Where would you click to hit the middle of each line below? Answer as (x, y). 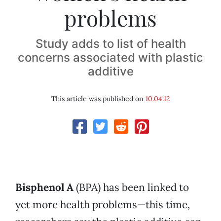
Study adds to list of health (110, 44)
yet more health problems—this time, (103, 205)
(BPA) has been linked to (131, 187)
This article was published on (98, 99)
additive (110, 72)
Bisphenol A (44, 187)
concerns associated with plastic (110, 58)
